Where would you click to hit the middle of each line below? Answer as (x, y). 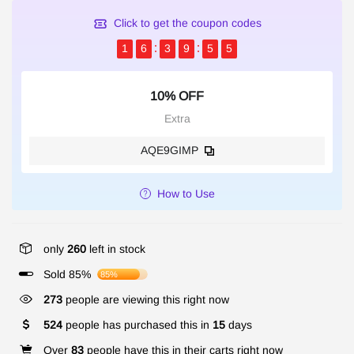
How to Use (186, 193)
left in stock (116, 249)
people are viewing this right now (146, 299)
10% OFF (177, 96)
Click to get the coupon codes (187, 23)
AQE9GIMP (169, 150)
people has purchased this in (137, 324)
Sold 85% (67, 274)
